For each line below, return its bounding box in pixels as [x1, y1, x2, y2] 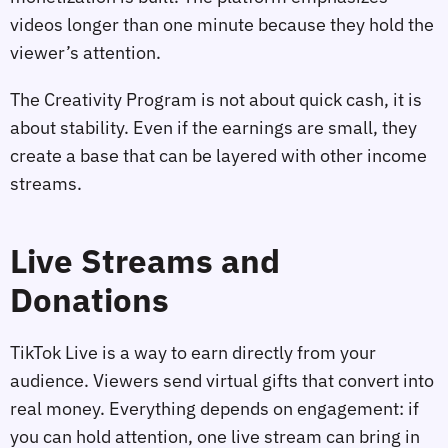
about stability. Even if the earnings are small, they [10, 116, 417, 140]
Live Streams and [10, 239, 280, 283]
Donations [10, 278, 169, 322]
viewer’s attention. [10, 40, 161, 64]
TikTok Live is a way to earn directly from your [10, 340, 376, 364]
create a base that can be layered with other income [10, 144, 427, 168]
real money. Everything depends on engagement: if [10, 396, 419, 420]
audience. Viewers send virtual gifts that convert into [10, 368, 434, 392]
